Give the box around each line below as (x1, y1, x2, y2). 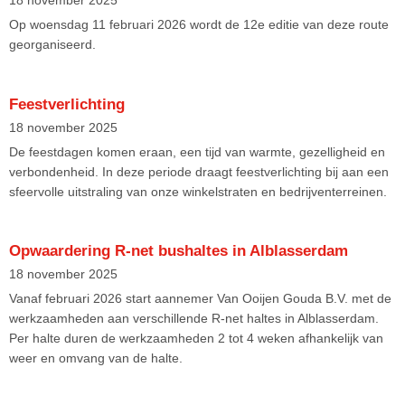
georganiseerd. (9, 37, 96, 52)
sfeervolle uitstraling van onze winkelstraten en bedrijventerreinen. (9, 184, 387, 199)
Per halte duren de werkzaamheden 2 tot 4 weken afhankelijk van (9, 330, 383, 345)
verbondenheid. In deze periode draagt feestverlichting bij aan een (9, 164, 389, 179)
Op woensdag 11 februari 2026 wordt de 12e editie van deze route (9, 17, 389, 33)
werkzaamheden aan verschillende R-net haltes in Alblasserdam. (9, 310, 379, 325)
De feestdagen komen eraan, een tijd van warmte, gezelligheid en (9, 144, 385, 159)
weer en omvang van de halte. (9, 350, 183, 365)
